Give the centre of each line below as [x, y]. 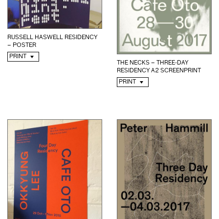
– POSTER [22, 45]
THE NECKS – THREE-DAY [153, 63]
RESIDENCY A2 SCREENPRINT [159, 71]
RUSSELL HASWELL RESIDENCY [52, 37]
